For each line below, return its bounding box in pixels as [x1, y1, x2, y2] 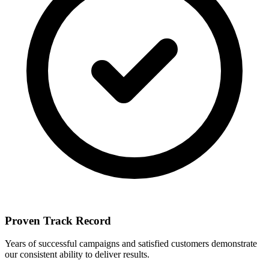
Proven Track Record [5, 214, 111, 227]
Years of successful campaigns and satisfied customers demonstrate [5, 238, 257, 249]
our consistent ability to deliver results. [5, 249, 150, 260]
